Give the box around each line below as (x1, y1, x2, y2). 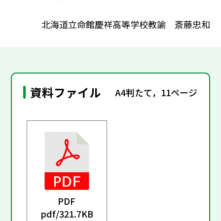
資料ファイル (30, 84, 102, 101)
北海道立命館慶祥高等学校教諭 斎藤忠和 (41, 17, 210, 31)
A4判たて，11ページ (115, 85, 198, 99)
